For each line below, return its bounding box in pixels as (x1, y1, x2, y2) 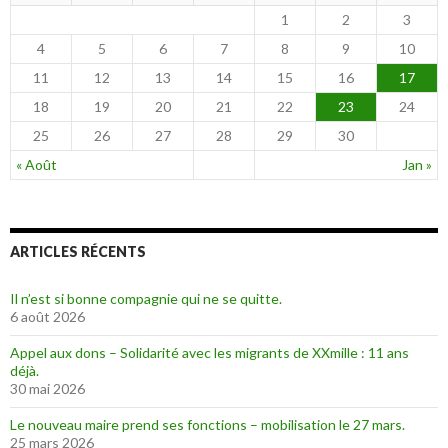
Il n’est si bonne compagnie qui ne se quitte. (10, 290, 282, 308)
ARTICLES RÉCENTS (10, 243, 146, 261)
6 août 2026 (10, 308, 85, 326)
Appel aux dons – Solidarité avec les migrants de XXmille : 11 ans (10, 344, 409, 362)
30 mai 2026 (10, 380, 85, 398)
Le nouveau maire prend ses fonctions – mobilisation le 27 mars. (10, 416, 405, 434)
